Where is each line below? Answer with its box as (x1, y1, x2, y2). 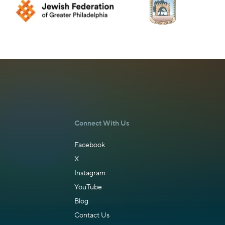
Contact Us (74, 211, 109, 220)
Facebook (74, 141, 105, 150)
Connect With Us (74, 119, 129, 128)
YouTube (74, 183, 102, 192)
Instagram (74, 169, 105, 178)
